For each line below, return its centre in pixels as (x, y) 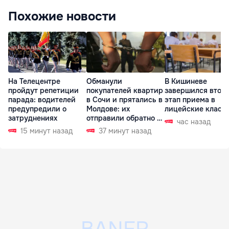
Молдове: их (108, 109)
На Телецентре (34, 82)
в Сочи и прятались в (124, 100)
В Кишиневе (186, 82)
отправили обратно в (124, 118)
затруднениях (33, 118)
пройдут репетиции (43, 91)
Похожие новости (62, 17)
